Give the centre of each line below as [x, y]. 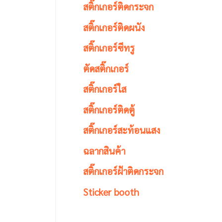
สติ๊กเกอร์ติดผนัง [114, 27]
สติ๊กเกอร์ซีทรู [109, 48]
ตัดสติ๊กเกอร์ [106, 68]
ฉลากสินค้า [104, 150]
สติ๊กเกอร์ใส [105, 89]
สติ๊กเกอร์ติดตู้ [109, 109]
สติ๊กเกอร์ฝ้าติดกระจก [123, 171]
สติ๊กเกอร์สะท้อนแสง [121, 130]
